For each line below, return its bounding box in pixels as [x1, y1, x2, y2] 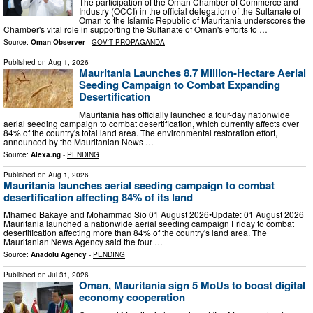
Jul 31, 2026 [48, 270, 89, 280]
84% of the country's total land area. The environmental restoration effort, [3, 126, 277, 138]
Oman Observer [31, 37, 85, 48]
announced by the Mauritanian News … [3, 135, 154, 147]
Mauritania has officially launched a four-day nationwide [79, 108, 290, 120]
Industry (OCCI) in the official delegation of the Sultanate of [79, 5, 300, 17]
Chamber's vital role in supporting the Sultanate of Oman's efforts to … [3, 23, 268, 36]
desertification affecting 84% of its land [3, 189, 193, 205]
